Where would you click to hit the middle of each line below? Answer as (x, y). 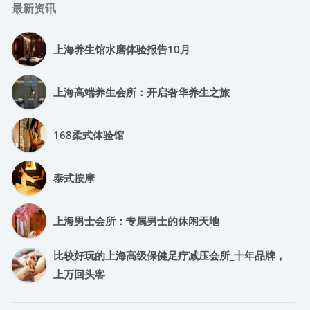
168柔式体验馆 (89, 135)
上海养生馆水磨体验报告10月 (122, 49)
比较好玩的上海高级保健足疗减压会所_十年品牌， (170, 255)
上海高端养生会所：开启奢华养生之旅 (142, 92)
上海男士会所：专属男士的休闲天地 (136, 220)
